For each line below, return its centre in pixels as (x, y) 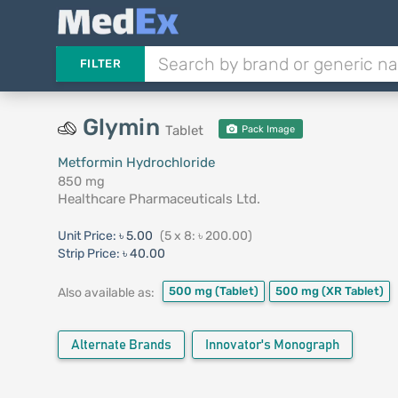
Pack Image (267, 129)
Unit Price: (88, 236)
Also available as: (106, 292)
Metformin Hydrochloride (136, 163)
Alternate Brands (121, 345)
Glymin (123, 127)
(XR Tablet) (352, 291)
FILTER (100, 64)
